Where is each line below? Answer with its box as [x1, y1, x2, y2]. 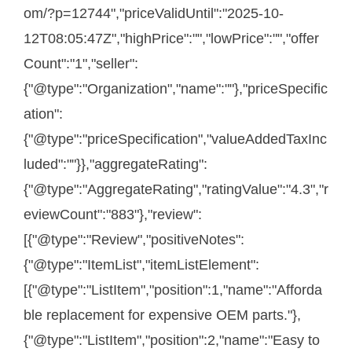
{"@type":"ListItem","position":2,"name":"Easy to [24, 332, 320, 349]
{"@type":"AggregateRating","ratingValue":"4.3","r [24, 181, 328, 198]
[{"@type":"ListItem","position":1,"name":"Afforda [24, 282, 322, 299]
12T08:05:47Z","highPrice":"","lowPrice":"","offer [24, 31, 319, 47]
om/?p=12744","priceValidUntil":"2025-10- [24, 5, 284, 22]
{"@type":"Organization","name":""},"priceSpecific [24, 81, 328, 97]
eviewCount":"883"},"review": [24, 207, 202, 223]
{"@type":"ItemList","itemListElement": [24, 257, 259, 273]
